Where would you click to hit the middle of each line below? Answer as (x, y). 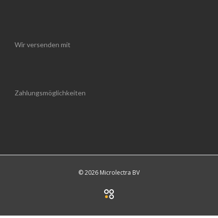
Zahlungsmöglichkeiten (50, 92)
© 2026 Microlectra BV (109, 173)
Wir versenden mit (43, 45)
